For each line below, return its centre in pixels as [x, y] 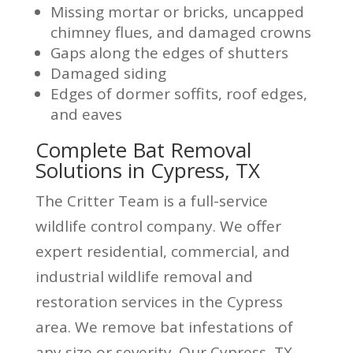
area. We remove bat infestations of [164, 327]
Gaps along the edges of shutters [169, 52]
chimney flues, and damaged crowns [180, 32]
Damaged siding [108, 73]
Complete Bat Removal [143, 149]
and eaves [86, 114]
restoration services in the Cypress [159, 301]
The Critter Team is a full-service [151, 201]
